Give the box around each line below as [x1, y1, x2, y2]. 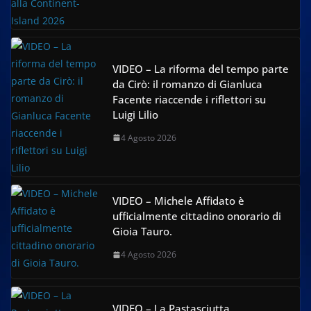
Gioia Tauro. [112, 224, 172, 238]
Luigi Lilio [112, 107, 158, 121]
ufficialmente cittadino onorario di [112, 209, 281, 223]
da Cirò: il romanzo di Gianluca [112, 76, 262, 91]
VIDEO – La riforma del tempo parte [112, 61, 289, 76]
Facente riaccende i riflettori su [112, 92, 266, 106]
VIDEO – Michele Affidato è [112, 194, 244, 208]
